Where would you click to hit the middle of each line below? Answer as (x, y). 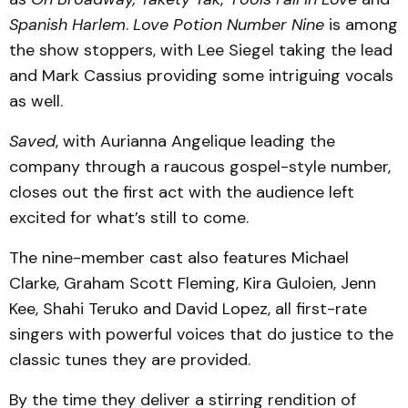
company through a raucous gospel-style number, (200, 167)
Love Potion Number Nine (229, 25)
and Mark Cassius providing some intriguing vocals (201, 76)
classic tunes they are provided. (130, 360)
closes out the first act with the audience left (182, 192)
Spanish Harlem (67, 25)
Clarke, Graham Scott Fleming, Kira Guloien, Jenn (193, 283)
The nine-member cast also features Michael (179, 258)
